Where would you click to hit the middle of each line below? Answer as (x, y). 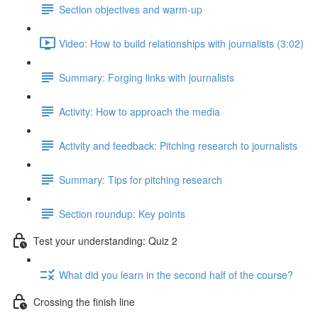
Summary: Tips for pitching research (141, 179)
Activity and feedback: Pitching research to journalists (178, 145)
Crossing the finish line (84, 301)
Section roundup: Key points (122, 213)
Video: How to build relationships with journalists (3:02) (181, 43)
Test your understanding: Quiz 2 (105, 240)
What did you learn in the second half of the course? (176, 274)
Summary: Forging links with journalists (147, 77)
